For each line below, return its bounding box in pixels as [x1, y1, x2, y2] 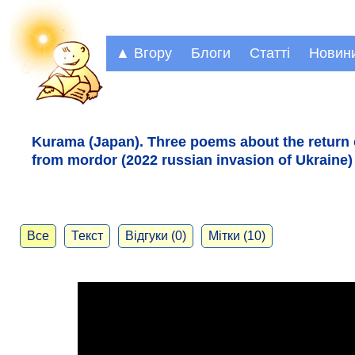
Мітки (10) [208, 229, 265, 243]
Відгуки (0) [125, 229, 186, 243]
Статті [250, 45, 290, 61]
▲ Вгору [116, 45, 172, 61]
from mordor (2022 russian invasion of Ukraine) [32, 151, 353, 168]
